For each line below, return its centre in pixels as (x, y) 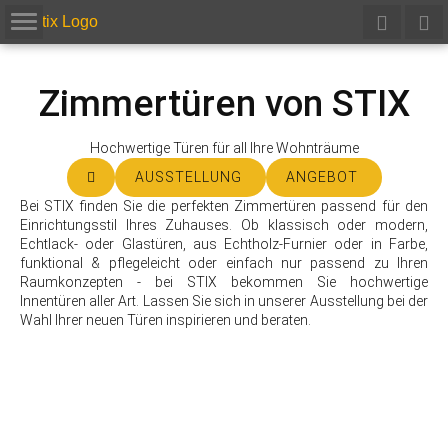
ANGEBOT (323, 177)
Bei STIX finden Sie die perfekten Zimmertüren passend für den (224, 206)
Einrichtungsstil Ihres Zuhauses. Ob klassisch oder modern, (224, 225)
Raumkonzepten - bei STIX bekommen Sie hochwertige (224, 282)
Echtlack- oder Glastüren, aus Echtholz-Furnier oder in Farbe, (224, 244)
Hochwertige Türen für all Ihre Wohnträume (224, 148)
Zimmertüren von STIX (224, 103)
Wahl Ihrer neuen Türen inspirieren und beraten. (165, 320)
